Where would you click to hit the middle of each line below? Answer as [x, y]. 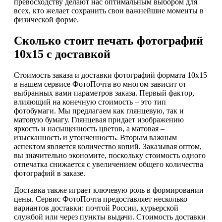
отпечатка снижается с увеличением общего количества [109, 164]
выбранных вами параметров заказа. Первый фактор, [104, 93]
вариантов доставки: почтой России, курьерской [96, 208]
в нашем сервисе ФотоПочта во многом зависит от [100, 84]
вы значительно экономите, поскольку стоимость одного [110, 155]
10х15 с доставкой [62, 54]
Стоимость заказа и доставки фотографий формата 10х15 [111, 75]
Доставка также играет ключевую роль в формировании [109, 190]
